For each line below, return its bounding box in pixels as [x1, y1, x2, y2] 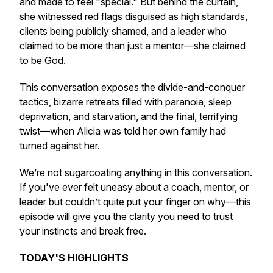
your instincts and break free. [19, 225, 146, 237]
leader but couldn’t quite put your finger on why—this [19, 196, 251, 208]
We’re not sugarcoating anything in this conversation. [19, 166, 252, 179]
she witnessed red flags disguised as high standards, [19, 10, 247, 23]
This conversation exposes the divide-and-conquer [19, 81, 245, 93]
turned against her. [19, 140, 100, 152]
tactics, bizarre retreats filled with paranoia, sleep [19, 96, 232, 108]
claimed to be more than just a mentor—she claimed [19, 40, 246, 52]
